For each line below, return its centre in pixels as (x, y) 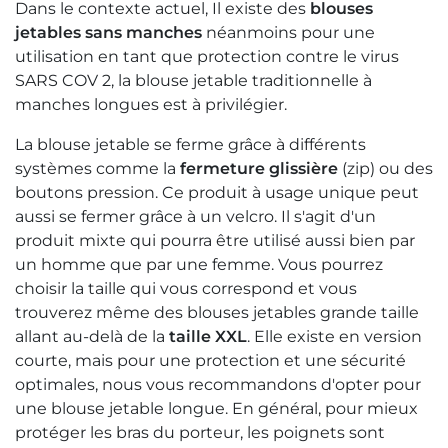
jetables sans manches (108, 33)
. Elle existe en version (334, 337)
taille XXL (208, 337)
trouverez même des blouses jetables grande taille (217, 313)
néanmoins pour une (288, 33)
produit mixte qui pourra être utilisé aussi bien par (215, 241)
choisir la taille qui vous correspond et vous (186, 289)
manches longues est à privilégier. (151, 105)
